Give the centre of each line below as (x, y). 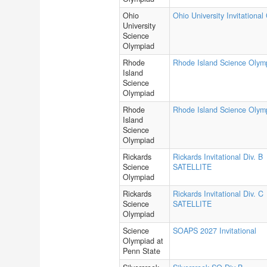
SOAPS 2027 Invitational (215, 231)
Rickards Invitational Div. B (218, 157)
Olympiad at (143, 241)
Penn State (142, 251)
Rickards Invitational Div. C (218, 194)
